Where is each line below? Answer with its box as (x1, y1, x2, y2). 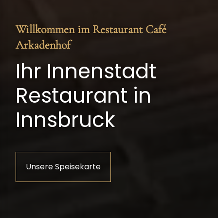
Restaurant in (16, 81, 151, 110)
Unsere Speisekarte (26, 161, 101, 172)
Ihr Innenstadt (16, 57, 156, 86)
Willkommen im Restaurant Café (16, 22, 166, 37)
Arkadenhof (16, 38, 70, 53)
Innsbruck (16, 106, 115, 134)
